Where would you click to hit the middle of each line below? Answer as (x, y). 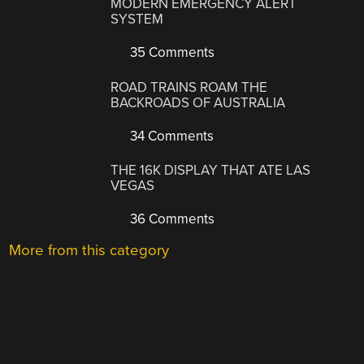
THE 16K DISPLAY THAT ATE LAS (211, 171)
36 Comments (171, 219)
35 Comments (171, 53)
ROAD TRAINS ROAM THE (189, 87)
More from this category (89, 251)
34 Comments (171, 136)
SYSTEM (137, 19)
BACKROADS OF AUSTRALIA (198, 102)
